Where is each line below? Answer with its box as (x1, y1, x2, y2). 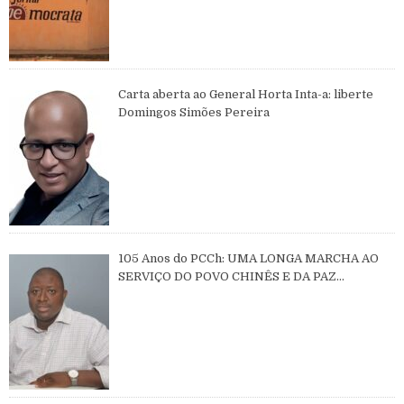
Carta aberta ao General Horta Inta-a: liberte (118, 87, 374, 102)
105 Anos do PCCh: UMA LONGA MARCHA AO (118, 252, 380, 266)
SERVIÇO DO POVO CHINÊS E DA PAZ (118, 270, 337, 284)
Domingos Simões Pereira (118, 106, 271, 120)
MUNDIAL (118, 288, 179, 302)
